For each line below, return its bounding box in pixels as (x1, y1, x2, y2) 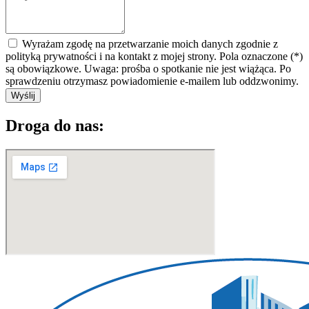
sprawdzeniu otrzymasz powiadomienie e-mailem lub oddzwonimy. (6, 75, 299, 88)
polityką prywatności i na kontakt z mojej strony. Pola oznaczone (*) (6, 50, 303, 63)
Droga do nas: (6, 117, 104, 135)
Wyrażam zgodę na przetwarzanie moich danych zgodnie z (22, 38, 278, 50)
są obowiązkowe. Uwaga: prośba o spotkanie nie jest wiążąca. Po (6, 63, 291, 75)
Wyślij (11, 90, 35, 101)
